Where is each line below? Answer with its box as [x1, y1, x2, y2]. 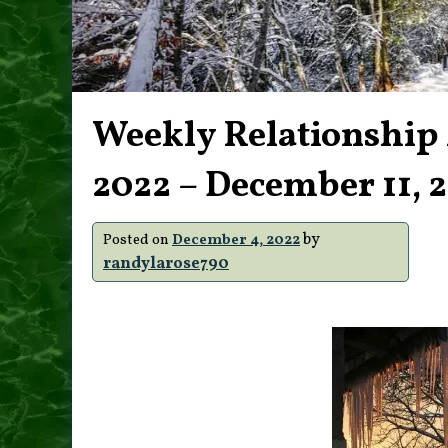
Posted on [103, 230, 172, 250]
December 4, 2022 [172, 230, 300, 250]
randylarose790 [103, 253, 229, 275]
